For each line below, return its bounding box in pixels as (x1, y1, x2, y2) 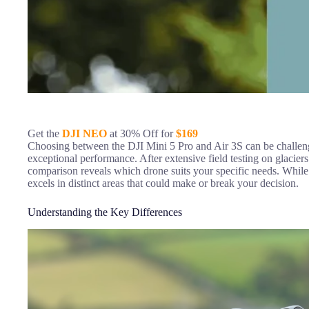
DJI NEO (62, 128, 107, 140)
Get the (28, 128, 62, 140)
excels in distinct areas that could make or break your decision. (28, 177, 299, 190)
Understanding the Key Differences (28, 206, 182, 219)
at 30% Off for (107, 128, 176, 140)
